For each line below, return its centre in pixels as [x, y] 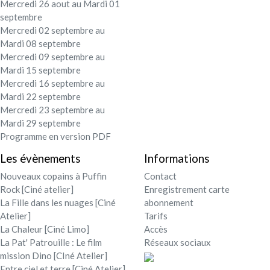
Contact [160, 176]
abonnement [169, 203]
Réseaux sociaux [177, 243]
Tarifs [156, 216]
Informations [177, 158]
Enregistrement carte [187, 190]
